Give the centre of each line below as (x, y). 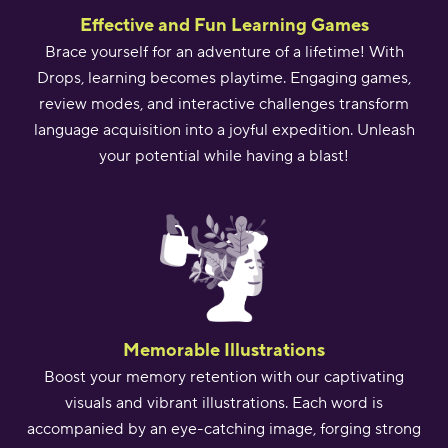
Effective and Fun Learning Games (224, 25)
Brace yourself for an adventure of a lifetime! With (224, 52)
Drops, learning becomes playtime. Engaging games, (224, 78)
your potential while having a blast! (224, 156)
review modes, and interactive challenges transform (224, 104)
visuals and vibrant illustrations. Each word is (224, 403)
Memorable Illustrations (224, 350)
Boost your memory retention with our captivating (224, 377)
